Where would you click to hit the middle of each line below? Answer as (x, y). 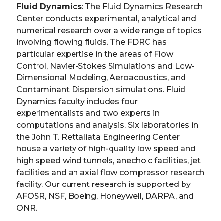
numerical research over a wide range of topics (109, 30)
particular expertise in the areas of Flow (95, 54)
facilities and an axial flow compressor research (110, 172)
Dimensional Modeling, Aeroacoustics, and (101, 78)
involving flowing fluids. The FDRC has (92, 42)
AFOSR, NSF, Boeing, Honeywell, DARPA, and (105, 196)
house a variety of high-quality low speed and (106, 149)
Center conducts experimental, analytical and (106, 18)
